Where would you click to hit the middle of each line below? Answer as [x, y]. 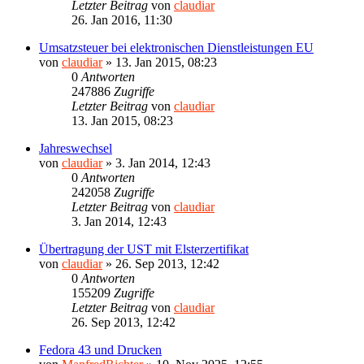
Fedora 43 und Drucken [100, 349]
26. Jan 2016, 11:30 [122, 19]
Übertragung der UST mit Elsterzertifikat [144, 249]
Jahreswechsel [76, 148]
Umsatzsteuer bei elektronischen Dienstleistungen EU [176, 47]
